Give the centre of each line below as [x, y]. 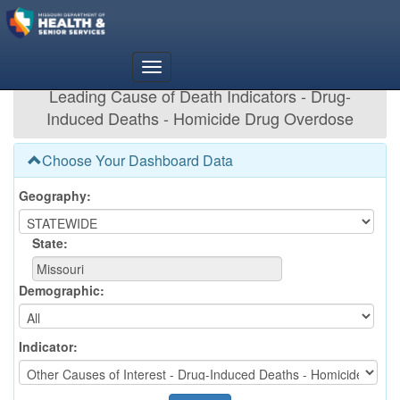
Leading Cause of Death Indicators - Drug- [200, 96]
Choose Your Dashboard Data [137, 160]
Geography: [55, 196]
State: [50, 243]
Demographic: [62, 290]
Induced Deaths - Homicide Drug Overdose [200, 118]
